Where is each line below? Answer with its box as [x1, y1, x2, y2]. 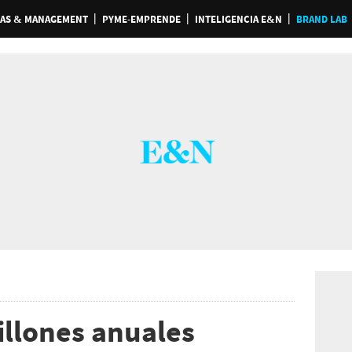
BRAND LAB [295, 13, 347, 26]
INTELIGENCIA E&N [194, 13, 282, 26]
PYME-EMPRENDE [101, 13, 181, 26]
